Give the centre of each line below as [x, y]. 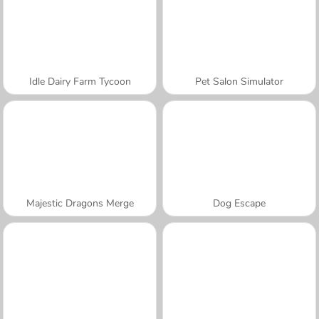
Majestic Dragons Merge [80, 203]
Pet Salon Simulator [239, 81]
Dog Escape [239, 203]
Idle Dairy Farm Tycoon [80, 81]
